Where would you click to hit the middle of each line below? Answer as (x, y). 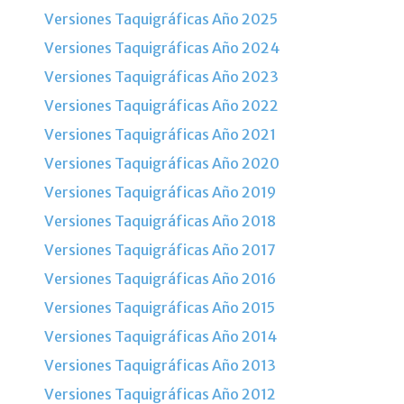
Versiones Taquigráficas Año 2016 (160, 278)
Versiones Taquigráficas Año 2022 (161, 105)
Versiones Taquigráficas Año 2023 (161, 76)
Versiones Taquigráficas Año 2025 (161, 18)
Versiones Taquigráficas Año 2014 (161, 336)
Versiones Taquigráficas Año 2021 (160, 134)
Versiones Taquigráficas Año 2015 (160, 307)
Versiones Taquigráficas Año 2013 (160, 365)
